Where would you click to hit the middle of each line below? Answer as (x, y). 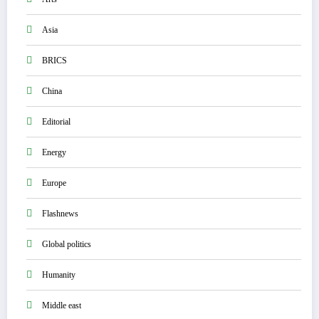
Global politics (67, 244)
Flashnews (60, 213)
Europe (54, 183)
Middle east (62, 305)
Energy (54, 152)
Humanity (59, 274)
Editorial (56, 121)
